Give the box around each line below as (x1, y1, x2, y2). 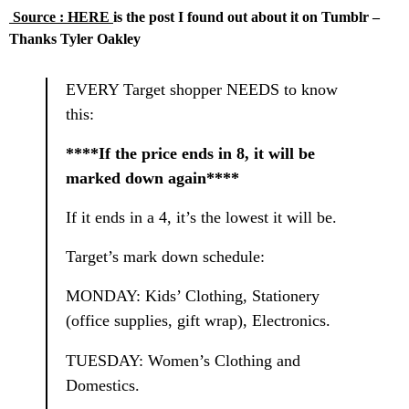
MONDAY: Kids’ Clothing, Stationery (66, 287, 320, 306)
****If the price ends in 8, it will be (66, 143, 315, 163)
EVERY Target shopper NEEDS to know (66, 79, 338, 99)
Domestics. (66, 375, 140, 394)
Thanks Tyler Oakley (9, 30, 141, 47)
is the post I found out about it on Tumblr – (113, 8, 380, 25)
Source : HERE (9, 8, 113, 25)
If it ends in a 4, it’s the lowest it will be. (66, 208, 337, 226)
